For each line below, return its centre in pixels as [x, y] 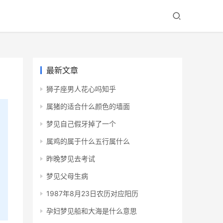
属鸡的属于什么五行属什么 [88, 141]
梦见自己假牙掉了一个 [81, 124]
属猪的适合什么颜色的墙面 [88, 107]
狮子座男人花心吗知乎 [81, 89]
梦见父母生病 [67, 176]
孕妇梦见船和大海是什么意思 [92, 211]
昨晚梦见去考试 [71, 159]
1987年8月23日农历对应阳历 [92, 194]
